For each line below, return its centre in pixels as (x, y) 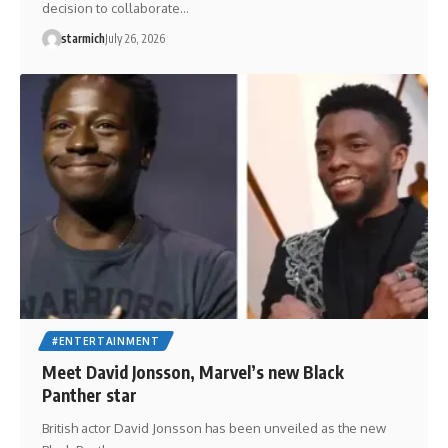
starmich (82, 39)
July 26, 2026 (134, 39)
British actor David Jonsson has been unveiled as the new (213, 427)
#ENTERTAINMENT (105, 340)
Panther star (89, 394)
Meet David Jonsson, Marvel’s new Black (192, 371)
